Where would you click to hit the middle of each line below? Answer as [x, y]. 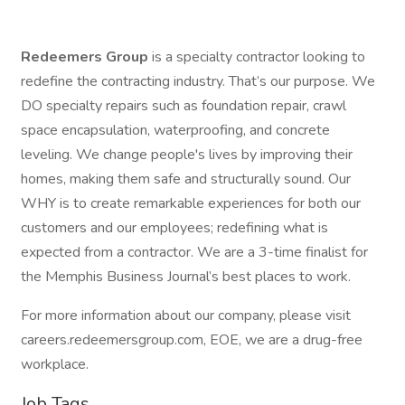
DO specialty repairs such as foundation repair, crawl [184, 106]
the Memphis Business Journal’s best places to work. [186, 277]
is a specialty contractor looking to [259, 57]
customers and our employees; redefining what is [174, 228]
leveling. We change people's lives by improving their [187, 155]
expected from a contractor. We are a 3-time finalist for [194, 252]
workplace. [55, 364]
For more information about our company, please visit [186, 316]
